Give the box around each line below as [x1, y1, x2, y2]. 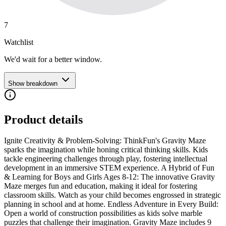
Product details [4, 112, 83, 126]
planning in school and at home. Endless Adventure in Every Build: [4, 200, 218, 209]
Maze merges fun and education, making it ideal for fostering [4, 182, 197, 191]
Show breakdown [8, 79, 58, 87]
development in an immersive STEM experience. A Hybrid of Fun [4, 163, 214, 173]
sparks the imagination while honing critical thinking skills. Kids [4, 145, 208, 154]
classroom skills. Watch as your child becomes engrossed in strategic [4, 191, 221, 200]
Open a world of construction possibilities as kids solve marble [4, 209, 202, 218]
